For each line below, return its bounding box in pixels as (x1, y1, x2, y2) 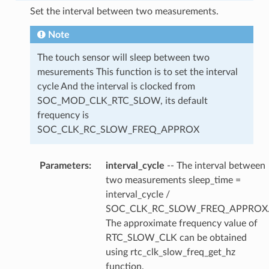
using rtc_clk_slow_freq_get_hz (105, 247, 235, 258)
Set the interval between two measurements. (29, 7, 219, 17)
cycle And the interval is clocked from (37, 82, 195, 92)
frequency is (37, 110, 89, 121)
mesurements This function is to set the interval (37, 67, 238, 77)
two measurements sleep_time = (105, 175, 241, 186)
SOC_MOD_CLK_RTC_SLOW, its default (37, 96, 208, 106)
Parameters (39, 161, 89, 171)
